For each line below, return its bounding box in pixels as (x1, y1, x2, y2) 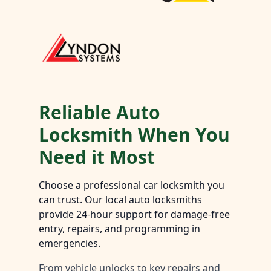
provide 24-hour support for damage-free (39, 207, 230, 221)
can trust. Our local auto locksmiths (39, 193, 202, 207)
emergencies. (39, 237, 100, 250)
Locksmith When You (39, 122, 230, 148)
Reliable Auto (39, 100, 160, 125)
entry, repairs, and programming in (39, 222, 200, 236)
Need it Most (39, 145, 155, 170)
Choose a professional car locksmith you (39, 178, 224, 192)
